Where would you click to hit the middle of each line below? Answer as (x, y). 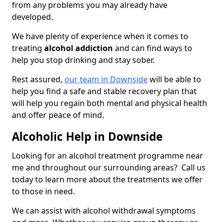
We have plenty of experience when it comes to (100, 36)
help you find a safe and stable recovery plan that (104, 91)
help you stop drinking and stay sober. (84, 60)
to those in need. (44, 192)
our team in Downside (106, 80)
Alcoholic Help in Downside (87, 137)
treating (28, 48)
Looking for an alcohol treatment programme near (108, 156)
